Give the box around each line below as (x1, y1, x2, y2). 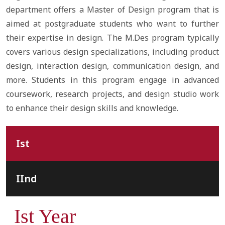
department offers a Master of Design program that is (6, 4, 219, 15)
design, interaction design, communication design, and (6, 60, 219, 71)
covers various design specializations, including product (6, 46, 219, 57)
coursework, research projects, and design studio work (6, 88, 219, 99)
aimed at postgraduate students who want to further (6, 18, 219, 29)
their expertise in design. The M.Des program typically (6, 32, 219, 43)
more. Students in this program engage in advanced (6, 74, 219, 85)
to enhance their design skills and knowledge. (6, 102, 178, 114)
